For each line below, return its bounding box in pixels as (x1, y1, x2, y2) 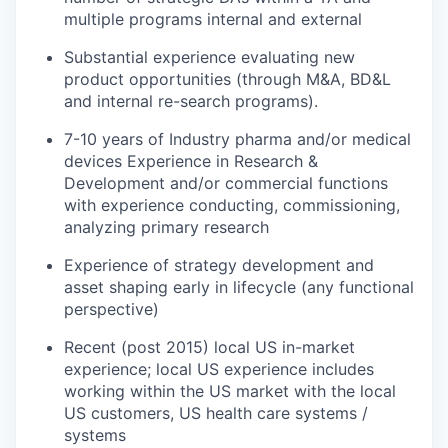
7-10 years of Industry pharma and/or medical (64, 128, 411, 149)
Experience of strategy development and (64, 254, 374, 275)
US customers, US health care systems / (64, 402, 368, 423)
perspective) (64, 298, 159, 319)
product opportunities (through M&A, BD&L (64, 68, 391, 89)
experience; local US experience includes (64, 358, 374, 379)
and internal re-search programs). (64, 90, 318, 111)
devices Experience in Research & (64, 150, 318, 171)
